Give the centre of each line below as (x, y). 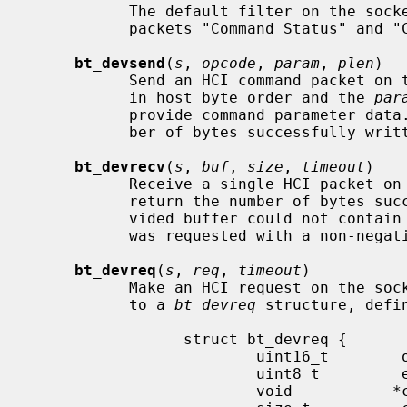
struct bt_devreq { (106, 339)
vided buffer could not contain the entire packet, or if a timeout (79, 218)
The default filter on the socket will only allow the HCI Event (79, 11)
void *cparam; (143, 391)
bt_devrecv (120, 166)
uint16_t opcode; (143, 356)
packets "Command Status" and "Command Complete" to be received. (79, 28)
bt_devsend (120, 63)
